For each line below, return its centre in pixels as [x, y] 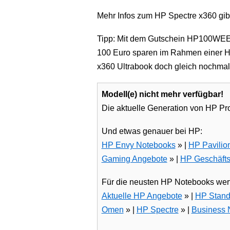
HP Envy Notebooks [138, 145]
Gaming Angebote [134, 159]
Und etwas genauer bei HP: [152, 131]
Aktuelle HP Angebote [142, 196]
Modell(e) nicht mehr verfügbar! [162, 94]
